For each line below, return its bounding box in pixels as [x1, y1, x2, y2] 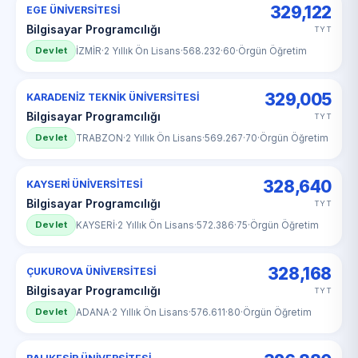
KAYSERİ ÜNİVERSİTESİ [26, 178, 142, 190]
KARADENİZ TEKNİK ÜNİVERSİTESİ [26, 91, 199, 103]
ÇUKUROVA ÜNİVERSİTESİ [26, 265, 156, 277]
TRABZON [76, 132, 124, 144]
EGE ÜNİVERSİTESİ [26, 4, 120, 16]
